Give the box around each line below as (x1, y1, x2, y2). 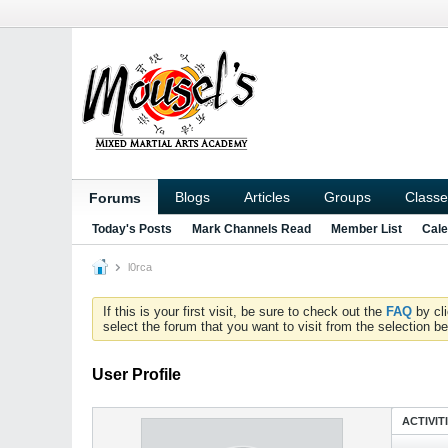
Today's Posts (92, 222, 172, 236)
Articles (244, 189, 290, 205)
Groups (324, 189, 371, 205)
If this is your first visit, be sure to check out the (103, 304, 386, 319)
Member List (331, 222, 402, 236)
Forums (89, 190, 141, 206)
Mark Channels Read (192, 222, 311, 236)
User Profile (92, 366, 181, 383)
